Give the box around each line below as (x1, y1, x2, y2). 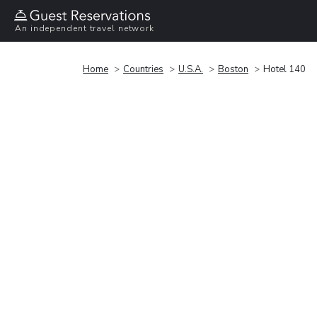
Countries (123, 62, 163, 76)
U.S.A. (178, 62, 203, 76)
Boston (218, 62, 248, 76)
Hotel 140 (263, 62, 306, 76)
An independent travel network (15, 23, 155, 35)
